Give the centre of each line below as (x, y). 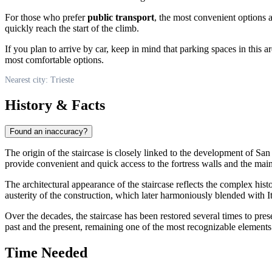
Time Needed (46, 253)
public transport (121, 17)
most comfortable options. (54, 59)
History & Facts (55, 105)
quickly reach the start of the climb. (72, 28)
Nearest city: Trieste (39, 80)
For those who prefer (46, 17)
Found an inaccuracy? (49, 132)
